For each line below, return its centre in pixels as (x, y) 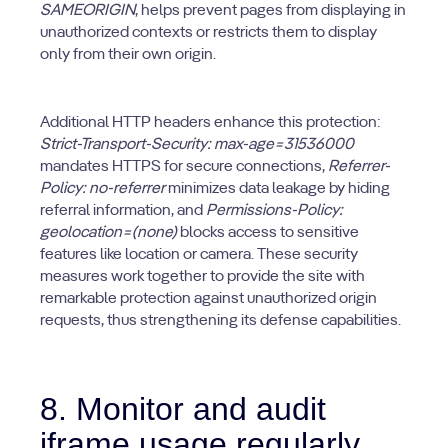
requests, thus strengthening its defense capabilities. (220, 321)
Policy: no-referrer (102, 189)
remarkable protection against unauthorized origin (208, 299)
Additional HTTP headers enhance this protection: (210, 123)
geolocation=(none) (108, 233)
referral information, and (123, 211)
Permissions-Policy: (274, 211)
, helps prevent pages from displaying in (270, 11)
